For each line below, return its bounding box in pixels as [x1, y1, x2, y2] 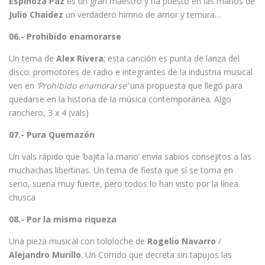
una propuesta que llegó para [128, 80, 243, 91]
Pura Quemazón [27, 129, 95, 140]
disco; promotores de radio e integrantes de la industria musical [9, 66, 253, 77]
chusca [9, 192, 35, 203]
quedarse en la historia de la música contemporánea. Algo [9, 93, 231, 105]
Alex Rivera [56, 53, 104, 64]
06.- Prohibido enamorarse [9, 31, 121, 42]
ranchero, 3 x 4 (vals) [9, 107, 89, 118]
